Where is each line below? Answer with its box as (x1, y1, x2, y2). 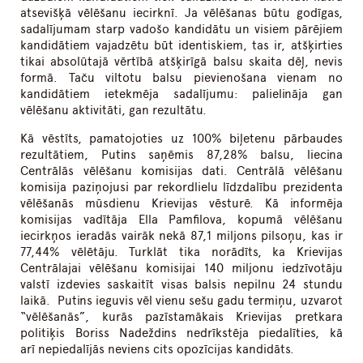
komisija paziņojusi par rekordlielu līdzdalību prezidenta (20, 180, 343, 195)
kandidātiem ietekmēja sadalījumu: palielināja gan (20, 87, 343, 102)
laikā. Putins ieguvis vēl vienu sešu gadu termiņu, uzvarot (20, 293, 343, 309)
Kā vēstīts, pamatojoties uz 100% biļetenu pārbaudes (20, 131, 343, 147)
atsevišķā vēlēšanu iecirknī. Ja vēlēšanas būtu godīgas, (20, 6, 343, 21)
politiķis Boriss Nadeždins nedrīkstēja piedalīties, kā (20, 326, 343, 341)
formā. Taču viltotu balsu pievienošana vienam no (20, 70, 343, 86)
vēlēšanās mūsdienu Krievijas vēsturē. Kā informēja (20, 196, 343, 211)
